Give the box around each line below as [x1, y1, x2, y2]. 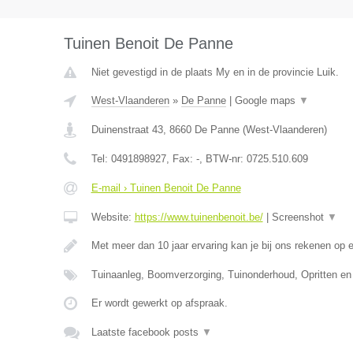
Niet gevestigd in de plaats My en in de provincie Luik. [91, 66, 339, 78]
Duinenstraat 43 [91, 124, 163, 136]
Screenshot [271, 211, 327, 223]
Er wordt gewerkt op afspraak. [91, 297, 228, 309]
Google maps [234, 95, 299, 106]
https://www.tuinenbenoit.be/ [134, 211, 263, 223]
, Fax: [165, 153, 196, 165]
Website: [91, 211, 135, 223]
